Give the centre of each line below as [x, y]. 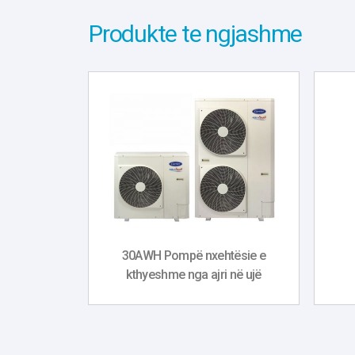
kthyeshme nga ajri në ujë [194, 275]
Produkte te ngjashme [196, 34]
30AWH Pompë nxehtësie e [194, 256]
